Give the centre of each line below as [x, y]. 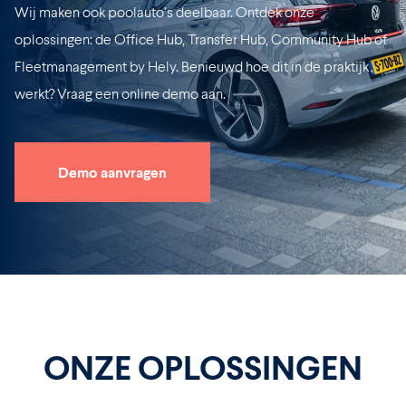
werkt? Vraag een [68, 93]
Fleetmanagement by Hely [95, 66]
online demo [160, 93]
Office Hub [148, 39]
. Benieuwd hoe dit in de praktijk [272, 66]
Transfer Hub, [228, 39]
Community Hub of [329, 39]
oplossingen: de [64, 39]
